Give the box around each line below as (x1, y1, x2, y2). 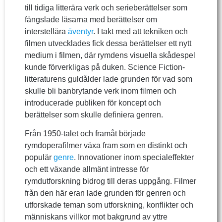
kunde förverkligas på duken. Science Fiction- (25, 63, 185, 72)
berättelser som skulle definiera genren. (25, 111, 163, 119)
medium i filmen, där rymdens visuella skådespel (25, 51, 195, 60)
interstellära (25, 27, 68, 36)
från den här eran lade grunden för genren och (25, 189, 186, 198)
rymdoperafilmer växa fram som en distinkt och (25, 141, 187, 150)
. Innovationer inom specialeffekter (74, 153, 194, 162)
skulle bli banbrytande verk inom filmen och (25, 87, 176, 96)
